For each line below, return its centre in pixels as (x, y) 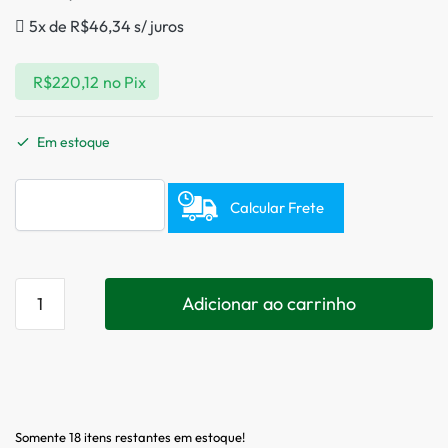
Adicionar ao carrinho (269, 303)
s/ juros (157, 26)
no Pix (124, 81)
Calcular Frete (277, 207)
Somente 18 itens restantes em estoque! (130, 436)
